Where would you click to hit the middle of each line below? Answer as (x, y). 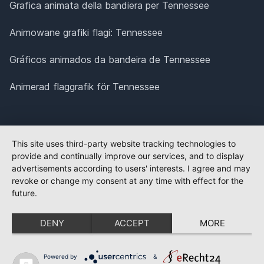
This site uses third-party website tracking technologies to (124, 143)
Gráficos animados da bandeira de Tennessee (110, 60)
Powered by (60, 256)
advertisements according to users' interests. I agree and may (131, 168)
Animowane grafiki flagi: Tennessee (86, 33)
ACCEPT (132, 223)
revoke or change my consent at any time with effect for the (128, 181)
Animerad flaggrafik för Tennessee (85, 87)
